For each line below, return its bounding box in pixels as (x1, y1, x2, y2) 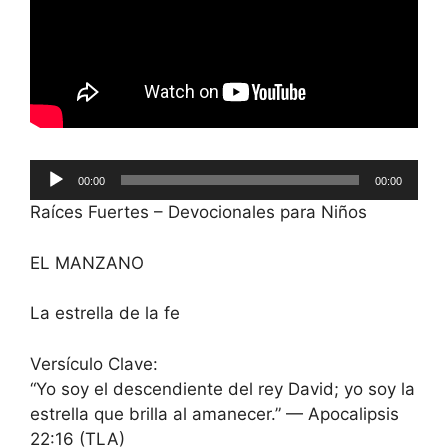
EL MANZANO (30, 252, 144, 273)
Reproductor (29, 161, 128, 182)
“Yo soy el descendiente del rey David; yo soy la (30, 378, 415, 399)
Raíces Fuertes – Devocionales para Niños (30, 202, 367, 223)
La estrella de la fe (30, 303, 180, 324)
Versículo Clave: (30, 353, 158, 374)
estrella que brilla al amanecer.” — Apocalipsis (30, 403, 399, 424)
